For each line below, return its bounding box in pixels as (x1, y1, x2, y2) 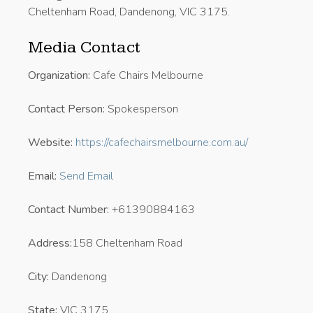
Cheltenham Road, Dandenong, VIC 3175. (28, 3, 230, 20)
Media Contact (28, 37, 140, 57)
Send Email (59, 168, 113, 184)
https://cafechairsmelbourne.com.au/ (75, 134, 248, 150)
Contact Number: (28, 201, 109, 217)
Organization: (28, 67, 90, 83)
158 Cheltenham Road (72, 235, 182, 251)
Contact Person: (28, 101, 105, 117)
